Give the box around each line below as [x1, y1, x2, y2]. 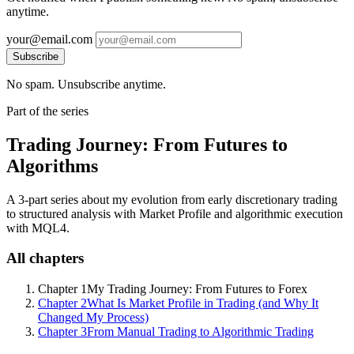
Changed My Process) [38, 311, 149, 325]
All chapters [6, 250, 84, 267]
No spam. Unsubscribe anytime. [6, 77, 166, 91]
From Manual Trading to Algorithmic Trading [87, 325, 314, 339]
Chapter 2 [38, 296, 87, 311]
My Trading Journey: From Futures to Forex [87, 282, 307, 296]
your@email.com [6, 32, 92, 46]
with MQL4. [6, 220, 70, 235]
